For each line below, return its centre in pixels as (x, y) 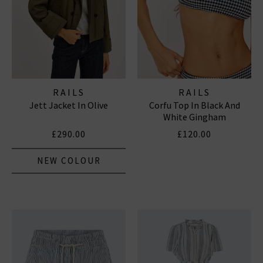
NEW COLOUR (69, 160)
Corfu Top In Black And (194, 105)
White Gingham (194, 117)
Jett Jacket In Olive (69, 105)
